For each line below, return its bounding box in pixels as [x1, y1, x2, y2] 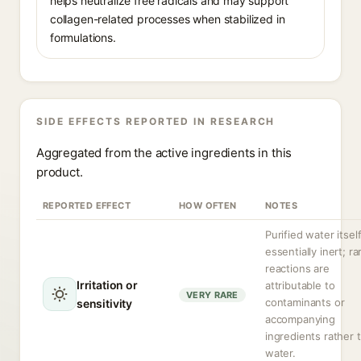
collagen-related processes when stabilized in [50, 12, 285, 26]
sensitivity [77, 297, 133, 310]
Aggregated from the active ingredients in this [36, 145, 293, 160]
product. [36, 164, 83, 180]
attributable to [265, 279, 335, 292]
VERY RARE [186, 289, 239, 301]
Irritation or [77, 278, 138, 292]
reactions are [265, 262, 330, 275]
